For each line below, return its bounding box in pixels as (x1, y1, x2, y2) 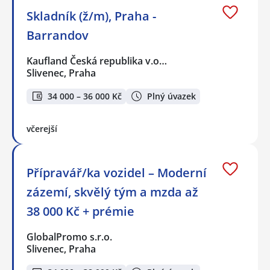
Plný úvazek (147, 90, 196, 102)
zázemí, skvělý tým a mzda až (27, 184, 198, 201)
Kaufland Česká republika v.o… (27, 54, 168, 67)
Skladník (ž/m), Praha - (27, 7, 156, 24)
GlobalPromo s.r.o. (27, 230, 113, 244)
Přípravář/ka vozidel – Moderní (27, 165, 207, 181)
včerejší (27, 123, 57, 135)
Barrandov (27, 27, 89, 43)
